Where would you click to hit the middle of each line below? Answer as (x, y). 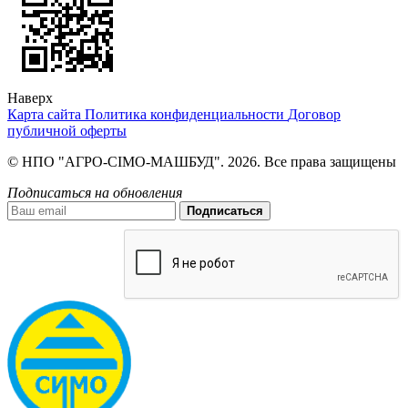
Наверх (30, 98)
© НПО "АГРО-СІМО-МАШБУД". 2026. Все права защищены (202, 162)
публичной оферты (67, 131)
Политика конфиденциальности (186, 115)
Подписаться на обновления (95, 193)
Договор (314, 115)
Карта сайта (46, 115)
